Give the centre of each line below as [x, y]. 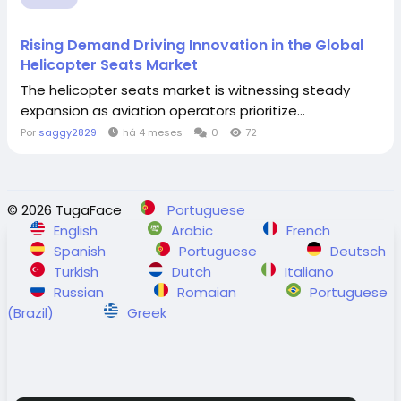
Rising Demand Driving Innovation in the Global [192, 45]
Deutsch [358, 251]
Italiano [309, 272]
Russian [81, 292]
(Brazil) [32, 313]
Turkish [78, 272]
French [308, 230]
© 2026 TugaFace [64, 210]
